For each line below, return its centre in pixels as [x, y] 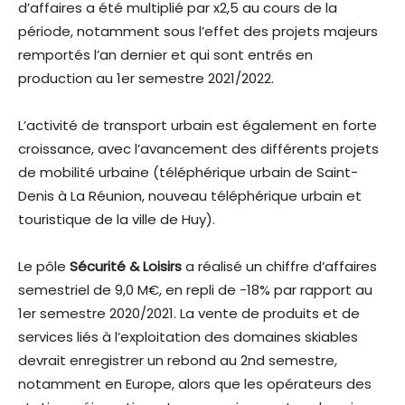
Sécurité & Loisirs [127, 267]
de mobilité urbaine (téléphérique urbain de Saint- [188, 173]
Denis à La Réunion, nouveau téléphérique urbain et [190, 196]
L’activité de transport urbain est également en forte [198, 126]
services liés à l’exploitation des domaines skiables [188, 337]
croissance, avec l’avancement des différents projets [198, 149]
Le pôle [44, 267]
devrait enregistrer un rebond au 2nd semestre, [178, 361]
